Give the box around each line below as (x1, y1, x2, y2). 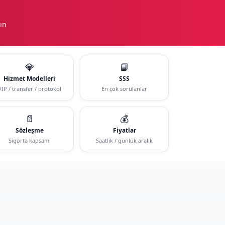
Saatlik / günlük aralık (96, 136, 153, 144)
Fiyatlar (113, 126, 136, 135)
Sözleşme (15, 126, 44, 135)
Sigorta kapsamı (8, 136, 51, 144)
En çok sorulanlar (101, 84, 148, 92)
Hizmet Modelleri (4, 74, 56, 83)
